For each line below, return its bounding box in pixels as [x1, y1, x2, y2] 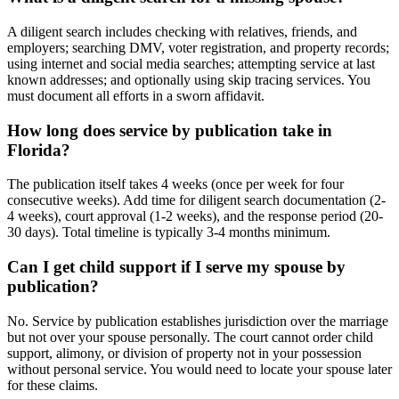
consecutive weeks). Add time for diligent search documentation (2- [7, 192, 386, 208]
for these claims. [7, 377, 98, 393]
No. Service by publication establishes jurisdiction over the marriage [7, 313, 388, 329]
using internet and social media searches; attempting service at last [7, 56, 375, 72]
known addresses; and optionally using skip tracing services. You [7, 72, 370, 88]
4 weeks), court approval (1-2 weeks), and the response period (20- [7, 208, 383, 224]
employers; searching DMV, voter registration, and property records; [7, 40, 389, 56]
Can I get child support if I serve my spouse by [7, 257, 346, 277]
